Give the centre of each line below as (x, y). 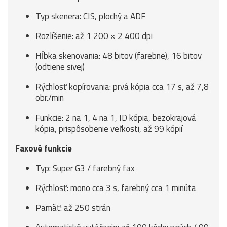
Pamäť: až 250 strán (73, 208)
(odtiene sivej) (60, 67)
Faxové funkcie (44, 148)
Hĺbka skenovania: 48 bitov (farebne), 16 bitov (119, 56)
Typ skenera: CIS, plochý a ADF (90, 16)
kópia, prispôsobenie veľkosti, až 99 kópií (109, 129)
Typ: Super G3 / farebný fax (85, 168)
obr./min (50, 98)
